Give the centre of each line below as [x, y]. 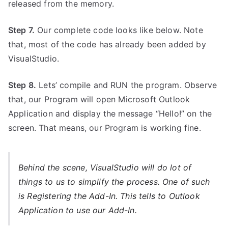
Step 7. [22, 30]
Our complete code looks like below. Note [119, 30]
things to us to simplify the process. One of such [114, 182]
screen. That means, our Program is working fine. [105, 128]
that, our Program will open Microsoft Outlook [99, 99]
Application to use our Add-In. [78, 210]
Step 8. [22, 85]
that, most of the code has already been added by [107, 45]
